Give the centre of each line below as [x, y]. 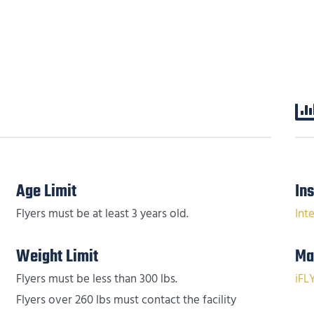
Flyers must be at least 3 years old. [102, 213]
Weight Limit [57, 257]
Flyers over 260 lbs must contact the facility [126, 300]
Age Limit [46, 191]
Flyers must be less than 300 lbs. [96, 279]
